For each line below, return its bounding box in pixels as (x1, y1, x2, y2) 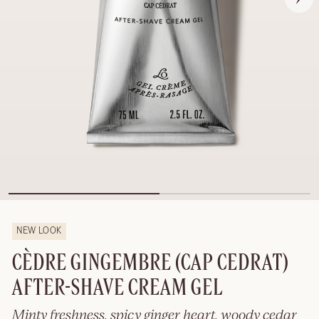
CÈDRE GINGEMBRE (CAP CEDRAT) (12, 251, 289, 275)
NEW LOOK (16, 226, 63, 236)
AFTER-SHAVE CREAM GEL (12, 276, 223, 300)
